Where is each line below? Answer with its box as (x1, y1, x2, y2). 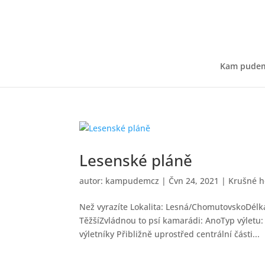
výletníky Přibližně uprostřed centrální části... (79, 228, 260, 240)
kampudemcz (105, 175, 160, 186)
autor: (79, 175, 106, 186)
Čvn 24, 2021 (169, 175, 219, 186)
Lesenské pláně (79, 150, 193, 171)
